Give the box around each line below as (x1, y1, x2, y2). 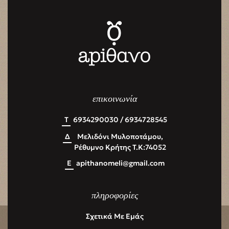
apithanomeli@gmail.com (76, 158, 165, 168)
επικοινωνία (92, 93, 137, 104)
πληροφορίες (91, 190, 138, 200)
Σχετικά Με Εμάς (85, 211, 144, 221)
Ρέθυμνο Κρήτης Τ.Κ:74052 (74, 142, 166, 152)
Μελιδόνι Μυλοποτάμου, (77, 131, 163, 141)
